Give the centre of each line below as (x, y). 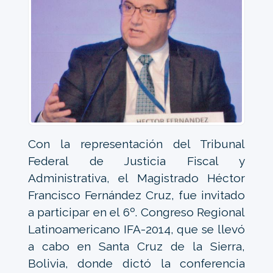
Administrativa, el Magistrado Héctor (136, 178)
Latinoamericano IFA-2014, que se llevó (136, 229)
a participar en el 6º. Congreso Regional (136, 212)
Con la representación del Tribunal (136, 144)
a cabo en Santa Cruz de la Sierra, (136, 246)
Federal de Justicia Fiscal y (136, 161)
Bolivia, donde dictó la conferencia (136, 263)
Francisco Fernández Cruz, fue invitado (136, 195)
